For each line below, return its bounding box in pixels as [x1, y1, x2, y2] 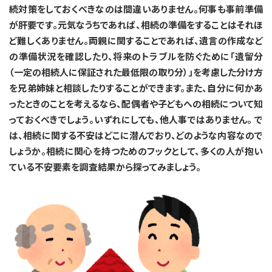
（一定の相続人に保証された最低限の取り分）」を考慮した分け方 [9, 65, 263, 78]
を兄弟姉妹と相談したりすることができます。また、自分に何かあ [9, 81, 263, 94]
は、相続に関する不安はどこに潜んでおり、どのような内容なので [9, 128, 263, 141]
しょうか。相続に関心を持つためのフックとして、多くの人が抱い [9, 144, 263, 157]
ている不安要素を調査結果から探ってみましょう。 [9, 160, 201, 173]
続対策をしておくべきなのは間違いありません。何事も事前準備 [9, 2, 263, 15]
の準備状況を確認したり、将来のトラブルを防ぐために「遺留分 [9, 49, 263, 63]
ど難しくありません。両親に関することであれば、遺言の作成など [9, 33, 263, 47]
